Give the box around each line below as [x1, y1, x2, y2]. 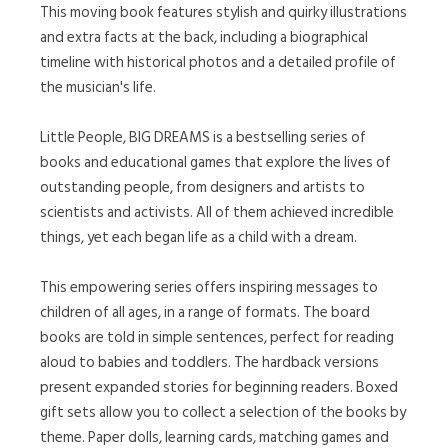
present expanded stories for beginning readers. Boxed [40, 375, 398, 400]
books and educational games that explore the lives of [40, 150, 391, 175]
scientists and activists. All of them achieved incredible [40, 200, 394, 225]
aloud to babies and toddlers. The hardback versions [40, 350, 379, 375]
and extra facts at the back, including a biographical [40, 25, 368, 50]
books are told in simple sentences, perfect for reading [40, 325, 394, 350]
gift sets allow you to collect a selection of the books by [40, 400, 406, 425]
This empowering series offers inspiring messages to [40, 275, 378, 300]
